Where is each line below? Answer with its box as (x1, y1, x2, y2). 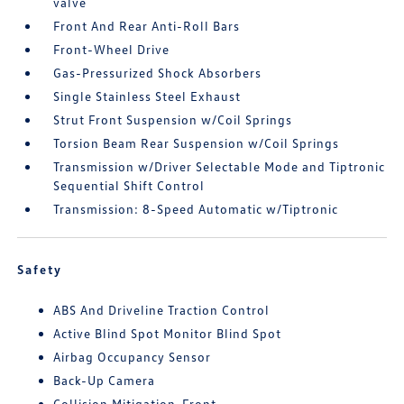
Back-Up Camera (53, 372, 156, 388)
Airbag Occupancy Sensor (53, 349, 212, 364)
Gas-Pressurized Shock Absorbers (53, 65, 262, 80)
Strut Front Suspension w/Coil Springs (53, 112, 293, 127)
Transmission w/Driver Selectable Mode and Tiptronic (53, 159, 386, 174)
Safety (17, 262, 63, 277)
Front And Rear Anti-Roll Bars (53, 18, 241, 33)
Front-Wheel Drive (53, 41, 170, 57)
